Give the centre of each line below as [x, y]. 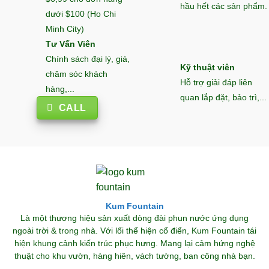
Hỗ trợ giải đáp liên [216, 83]
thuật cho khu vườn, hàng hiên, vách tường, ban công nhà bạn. [134, 256]
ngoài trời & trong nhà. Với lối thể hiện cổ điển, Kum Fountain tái [134, 231]
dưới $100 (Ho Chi [81, 14]
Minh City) [65, 29]
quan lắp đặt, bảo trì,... [223, 98]
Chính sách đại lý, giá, [88, 59]
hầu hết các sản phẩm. [224, 7]
